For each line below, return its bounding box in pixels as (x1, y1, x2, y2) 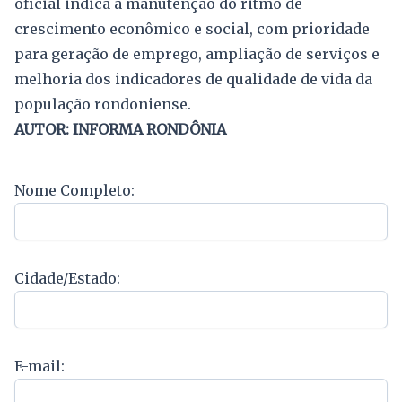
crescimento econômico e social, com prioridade (14, 19, 370, 38)
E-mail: (14, 356, 65, 375)
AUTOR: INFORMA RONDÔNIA (14, 119, 226, 138)
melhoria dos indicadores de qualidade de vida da (14, 69, 372, 88)
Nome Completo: (14, 180, 135, 199)
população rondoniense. (14, 94, 191, 113)
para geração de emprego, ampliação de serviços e (14, 44, 380, 63)
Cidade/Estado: (14, 268, 120, 287)
